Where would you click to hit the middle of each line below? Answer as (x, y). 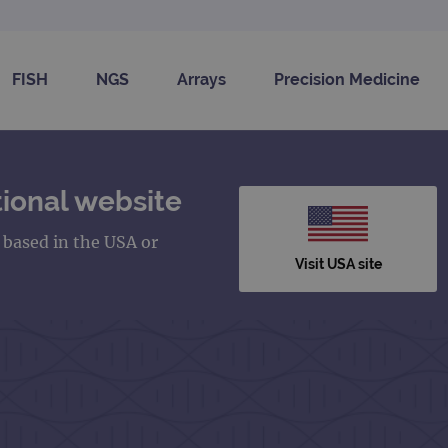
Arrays (201, 79)
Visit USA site (338, 263)
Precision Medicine (347, 79)
